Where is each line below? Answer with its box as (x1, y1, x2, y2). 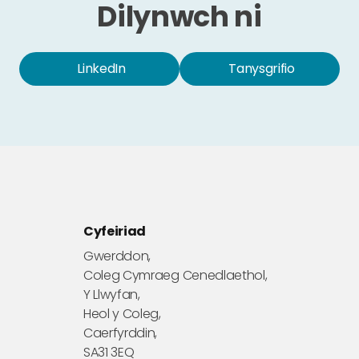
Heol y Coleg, (83, 305, 161, 323)
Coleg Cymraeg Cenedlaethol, (83, 266, 268, 284)
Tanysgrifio (228, 59, 295, 78)
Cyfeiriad (83, 222, 147, 240)
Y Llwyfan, (83, 285, 140, 304)
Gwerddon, (83, 247, 151, 265)
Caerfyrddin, (83, 324, 158, 342)
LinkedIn (77, 59, 126, 78)
